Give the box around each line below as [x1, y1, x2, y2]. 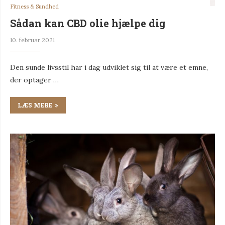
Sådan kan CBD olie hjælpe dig [10, 16, 166, 30]
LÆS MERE [18, 100, 52, 109]
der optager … [10, 75, 59, 84]
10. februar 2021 [10, 36, 55, 44]
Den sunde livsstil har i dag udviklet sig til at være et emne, [10, 62, 208, 72]
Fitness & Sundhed [10, 3, 59, 10]
